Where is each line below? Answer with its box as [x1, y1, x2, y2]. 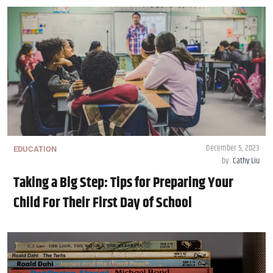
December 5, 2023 [206, 141, 260, 155]
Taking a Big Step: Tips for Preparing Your [13, 172, 233, 194]
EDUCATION [13, 144, 57, 154]
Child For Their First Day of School [13, 192, 192, 214]
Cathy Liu [233, 154, 260, 168]
